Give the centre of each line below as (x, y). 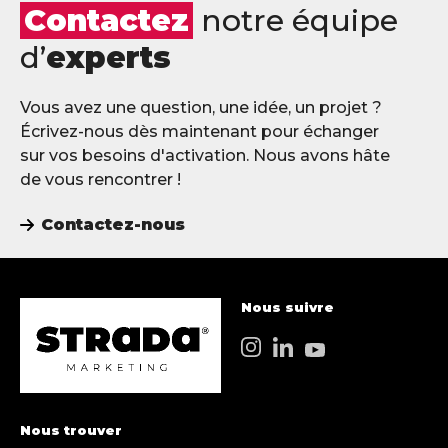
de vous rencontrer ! (100, 179)
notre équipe (295, 20)
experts (108, 57)
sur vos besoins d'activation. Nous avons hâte (205, 155)
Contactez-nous (113, 224)
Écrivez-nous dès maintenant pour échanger (199, 131)
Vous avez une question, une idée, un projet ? (201, 107)
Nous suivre (287, 307)
